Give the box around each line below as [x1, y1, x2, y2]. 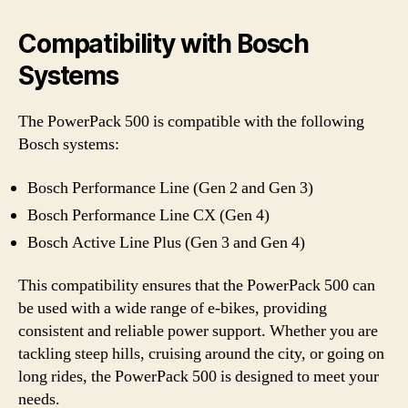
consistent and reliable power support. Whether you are [18, 321, 378, 342]
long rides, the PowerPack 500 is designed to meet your [18, 366, 379, 387]
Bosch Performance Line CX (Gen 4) [27, 204, 270, 226]
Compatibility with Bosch [18, 28, 310, 59]
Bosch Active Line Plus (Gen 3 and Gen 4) [27, 231, 305, 253]
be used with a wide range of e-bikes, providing [18, 298, 327, 319]
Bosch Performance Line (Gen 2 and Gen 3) [27, 177, 313, 199]
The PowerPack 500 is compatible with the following [18, 111, 364, 132]
